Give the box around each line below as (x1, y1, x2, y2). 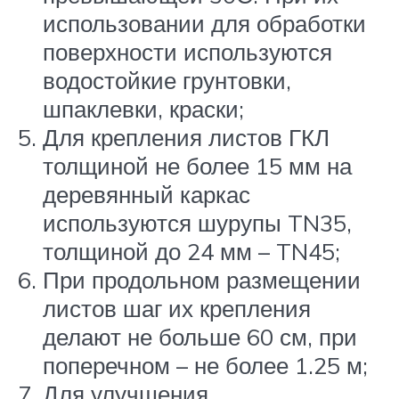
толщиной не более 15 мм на (43, 151, 352, 180)
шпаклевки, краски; (43, 94, 244, 123)
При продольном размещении (43, 265, 361, 294)
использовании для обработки (43, 8, 366, 37)
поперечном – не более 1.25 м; (43, 350, 368, 379)
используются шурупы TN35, (43, 208, 352, 237)
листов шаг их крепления (43, 293, 311, 322)
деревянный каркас (43, 179, 250, 208)
